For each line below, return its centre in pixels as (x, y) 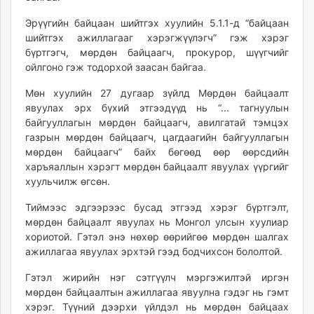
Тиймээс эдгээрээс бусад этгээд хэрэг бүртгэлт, (157, 207)
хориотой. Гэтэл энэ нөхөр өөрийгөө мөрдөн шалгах (157, 237)
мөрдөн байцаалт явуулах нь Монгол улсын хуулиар (157, 222)
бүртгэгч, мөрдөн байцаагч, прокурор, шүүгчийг (157, 53)
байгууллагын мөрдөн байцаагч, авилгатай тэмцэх (157, 123)
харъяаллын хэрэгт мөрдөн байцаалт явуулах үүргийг (157, 167)
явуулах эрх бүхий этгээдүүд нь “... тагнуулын (157, 108)
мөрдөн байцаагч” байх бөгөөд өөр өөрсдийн (157, 152)
